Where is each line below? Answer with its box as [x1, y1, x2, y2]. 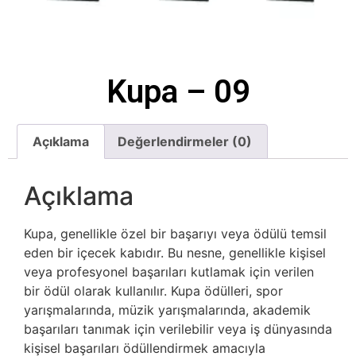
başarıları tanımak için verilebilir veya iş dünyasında [24, 320, 332, 337]
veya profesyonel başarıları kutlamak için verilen [24, 263, 314, 280]
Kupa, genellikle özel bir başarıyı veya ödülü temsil [24, 225, 327, 242]
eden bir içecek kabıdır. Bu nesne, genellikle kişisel [24, 244, 326, 261]
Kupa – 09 [106, 73, 250, 111]
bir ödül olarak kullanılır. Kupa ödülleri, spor [24, 282, 283, 299]
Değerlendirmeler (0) [117, 133, 252, 150]
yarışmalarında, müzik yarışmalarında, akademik [24, 301, 311, 318]
